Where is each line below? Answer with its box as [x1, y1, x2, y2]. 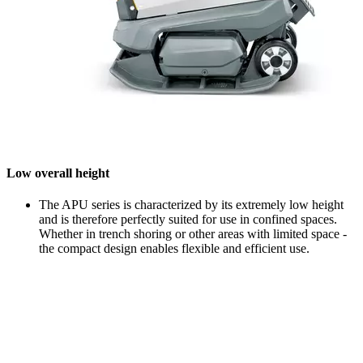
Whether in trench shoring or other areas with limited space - [39, 227, 347, 241]
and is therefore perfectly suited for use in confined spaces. [39, 212, 337, 227]
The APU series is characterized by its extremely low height [39, 198, 344, 212]
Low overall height [6, 166, 109, 181]
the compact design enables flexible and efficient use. [39, 241, 310, 256]
